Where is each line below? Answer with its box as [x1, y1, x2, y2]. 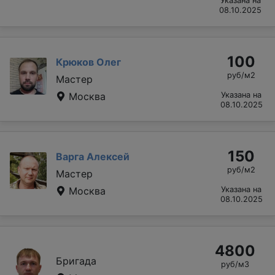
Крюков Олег [56, 55, 121, 68]
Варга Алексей [56, 150, 130, 163]
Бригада [56, 254, 96, 267]
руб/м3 [221, 259, 249, 269]
